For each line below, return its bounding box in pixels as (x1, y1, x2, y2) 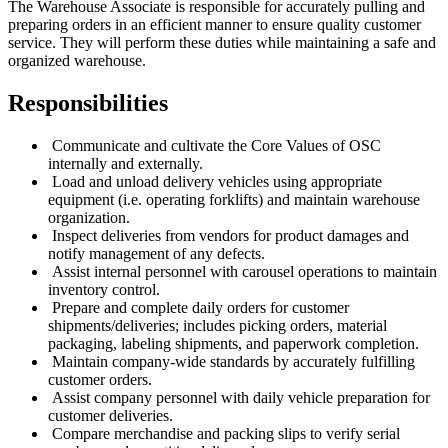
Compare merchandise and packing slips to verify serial (48, 424, 400, 442)
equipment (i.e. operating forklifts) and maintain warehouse (48, 190, 420, 208)
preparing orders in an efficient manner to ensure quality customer (8, 15, 421, 33)
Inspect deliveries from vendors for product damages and (48, 226, 409, 244)
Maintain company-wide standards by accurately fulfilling (48, 352, 415, 370)
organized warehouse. (8, 51, 146, 69)
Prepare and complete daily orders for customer (48, 298, 349, 316)
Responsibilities (8, 89, 168, 116)
